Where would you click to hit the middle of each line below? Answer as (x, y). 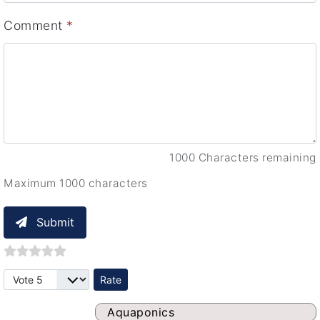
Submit (55, 222)
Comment (35, 25)
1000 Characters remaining (243, 157)
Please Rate (39, 278)
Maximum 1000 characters (76, 183)
